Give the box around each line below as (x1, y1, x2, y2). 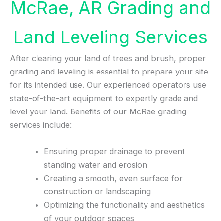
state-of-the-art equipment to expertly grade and (10, 93, 198, 104)
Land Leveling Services (13, 26, 208, 48)
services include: (10, 120, 72, 130)
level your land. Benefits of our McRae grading (10, 107, 186, 117)
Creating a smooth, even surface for (44, 173, 183, 183)
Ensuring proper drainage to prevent (44, 146, 185, 156)
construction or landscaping (44, 186, 151, 196)
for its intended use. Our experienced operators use (10, 80, 206, 90)
